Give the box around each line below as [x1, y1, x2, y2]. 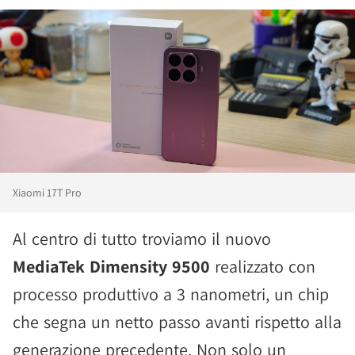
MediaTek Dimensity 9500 [13, 254, 210, 277]
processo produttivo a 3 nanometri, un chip [13, 282, 329, 305]
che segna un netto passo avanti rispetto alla [13, 310, 342, 333]
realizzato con [210, 254, 315, 277]
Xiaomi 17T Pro [13, 185, 82, 200]
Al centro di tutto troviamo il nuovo [13, 227, 271, 250]
